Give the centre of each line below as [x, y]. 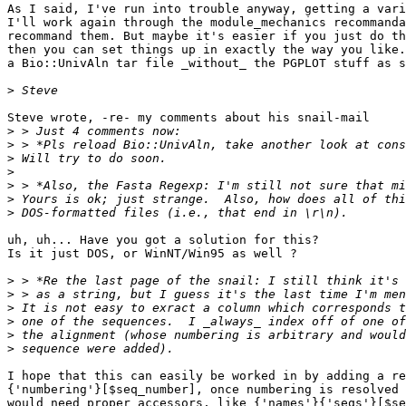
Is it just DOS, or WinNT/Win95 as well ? [152, 254]
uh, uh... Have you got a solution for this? [163, 240]
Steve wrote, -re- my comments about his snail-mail [188, 118]
